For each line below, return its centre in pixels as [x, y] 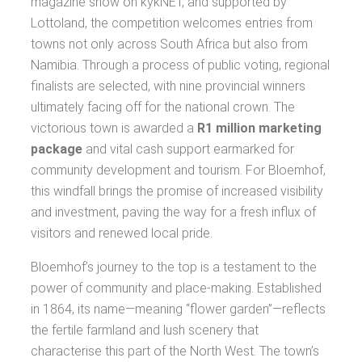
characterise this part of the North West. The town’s [175, 351]
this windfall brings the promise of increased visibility [177, 191]
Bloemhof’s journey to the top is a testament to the [174, 267]
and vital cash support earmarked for [188, 149]
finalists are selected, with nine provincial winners [168, 86]
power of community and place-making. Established [176, 288]
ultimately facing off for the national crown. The [163, 107]
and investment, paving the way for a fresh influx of [173, 212]
